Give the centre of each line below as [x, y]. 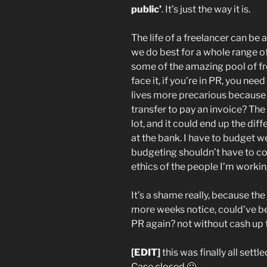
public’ [146, 9]
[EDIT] [146, 252]
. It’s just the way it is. [206, 9]
